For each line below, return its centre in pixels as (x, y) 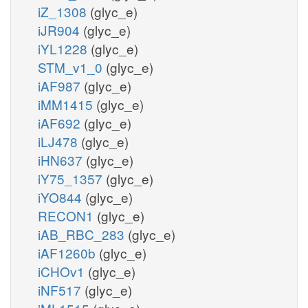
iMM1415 (67, 104)
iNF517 (61, 289)
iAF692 (61, 122)
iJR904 (60, 30)
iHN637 (62, 159)
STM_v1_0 (72, 67)
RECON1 (67, 215)
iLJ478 (59, 141)
